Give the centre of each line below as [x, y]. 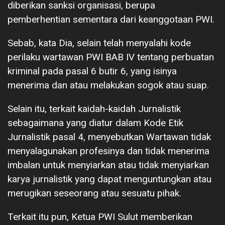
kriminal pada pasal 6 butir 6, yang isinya [92, 71]
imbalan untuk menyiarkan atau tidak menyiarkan [108, 165]
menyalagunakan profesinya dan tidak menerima [108, 151]
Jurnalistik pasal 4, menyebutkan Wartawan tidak [109, 137]
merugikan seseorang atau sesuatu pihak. [94, 193]
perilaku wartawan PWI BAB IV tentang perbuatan [111, 57]
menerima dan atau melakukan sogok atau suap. [108, 85]
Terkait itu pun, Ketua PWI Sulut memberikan [100, 216]
